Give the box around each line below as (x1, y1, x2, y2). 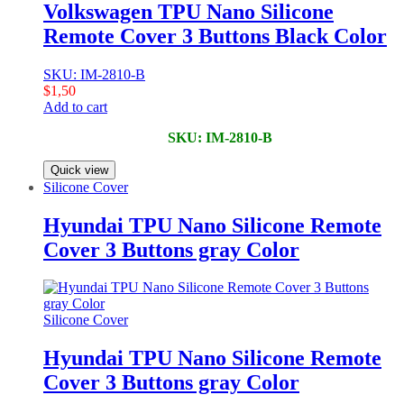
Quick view (50, 162, 108, 177)
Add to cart (43, 98, 107, 115)
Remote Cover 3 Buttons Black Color (43, 23, 387, 48)
